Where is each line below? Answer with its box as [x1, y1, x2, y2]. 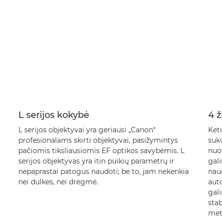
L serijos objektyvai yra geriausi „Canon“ [18, 125, 156, 134]
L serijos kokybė [18, 110, 89, 120]
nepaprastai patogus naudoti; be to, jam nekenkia [18, 167, 189, 176]
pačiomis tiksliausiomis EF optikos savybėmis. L [18, 146, 184, 155]
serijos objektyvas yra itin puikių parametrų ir [18, 157, 174, 166]
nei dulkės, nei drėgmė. [18, 177, 98, 186]
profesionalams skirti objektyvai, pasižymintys [18, 136, 178, 145]
